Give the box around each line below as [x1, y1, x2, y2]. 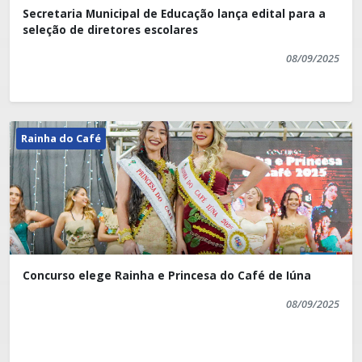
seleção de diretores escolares [23, 22, 198, 38]
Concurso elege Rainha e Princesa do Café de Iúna [23, 267, 311, 284]
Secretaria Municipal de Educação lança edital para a [23, 6, 326, 22]
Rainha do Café [21, 131, 101, 146]
